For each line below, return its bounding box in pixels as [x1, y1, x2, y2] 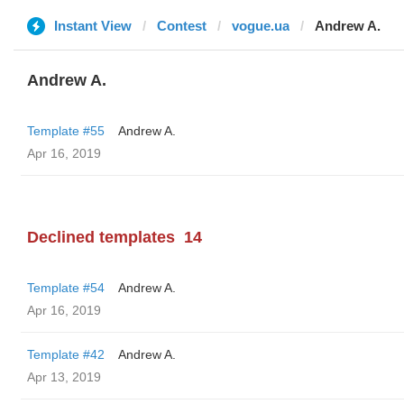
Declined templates [27, 228, 175, 246]
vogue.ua [232, 18, 289, 33]
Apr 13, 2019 [27, 370, 101, 384]
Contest [157, 18, 207, 33]
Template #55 [27, 124, 105, 138]
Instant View [54, 18, 132, 33]
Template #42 [27, 347, 105, 362]
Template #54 [27, 280, 105, 295]
